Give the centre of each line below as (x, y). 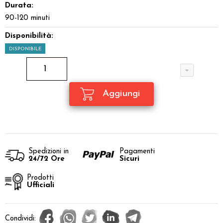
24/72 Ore (47, 159)
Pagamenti (137, 152)
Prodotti (40, 178)
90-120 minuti (27, 18)
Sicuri (129, 159)
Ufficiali (41, 185)
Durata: (19, 6)
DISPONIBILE (25, 49)
